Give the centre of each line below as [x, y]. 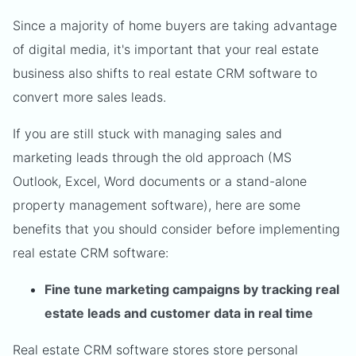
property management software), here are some [157, 205]
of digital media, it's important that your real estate [166, 49]
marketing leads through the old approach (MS [152, 157]
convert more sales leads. [89, 97]
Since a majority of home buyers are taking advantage [175, 25]
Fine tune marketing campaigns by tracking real [192, 289]
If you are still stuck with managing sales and [147, 133]
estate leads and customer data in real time [179, 313]
